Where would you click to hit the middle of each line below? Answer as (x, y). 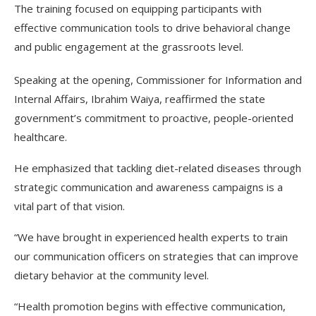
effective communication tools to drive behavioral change (152, 28)
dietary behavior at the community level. (111, 275)
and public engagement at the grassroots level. (129, 47)
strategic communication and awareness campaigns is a (148, 187)
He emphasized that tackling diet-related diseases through (158, 168)
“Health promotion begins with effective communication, (150, 306)
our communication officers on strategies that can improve (156, 256)
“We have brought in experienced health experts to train (151, 237)
